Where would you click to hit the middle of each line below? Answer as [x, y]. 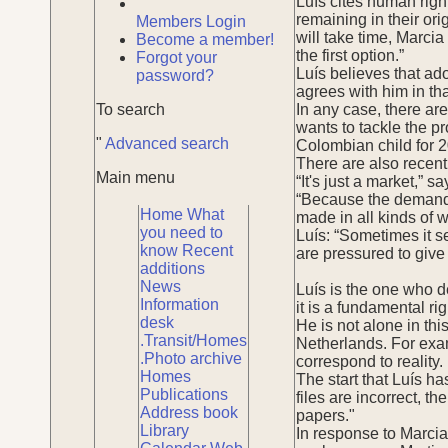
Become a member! [205, 39]
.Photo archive [191, 358]
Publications [184, 394]
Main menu [135, 177]
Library [164, 430]
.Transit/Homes [193, 340]
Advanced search [167, 143]
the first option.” [350, 55]
